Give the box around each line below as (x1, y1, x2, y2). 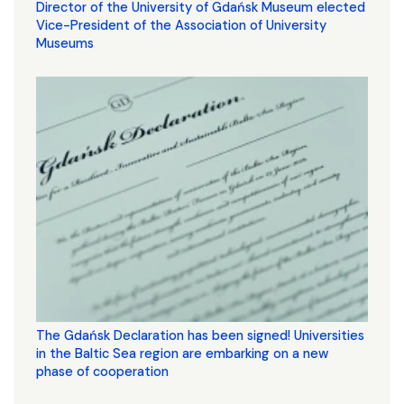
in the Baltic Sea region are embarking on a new (36, 344, 328, 363)
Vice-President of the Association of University (36, 16, 326, 35)
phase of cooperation (36, 363, 169, 381)
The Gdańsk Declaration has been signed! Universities (36, 326, 364, 345)
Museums (36, 34, 94, 53)
